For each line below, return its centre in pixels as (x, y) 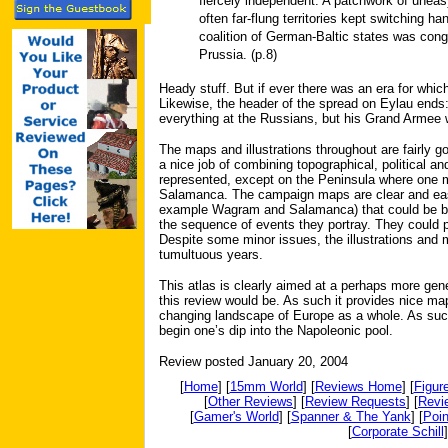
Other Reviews (250, 401)
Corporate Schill (397, 431)
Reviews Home (358, 386)
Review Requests (355, 401)
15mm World (266, 386)
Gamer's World (236, 416)
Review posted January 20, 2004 (253, 361)
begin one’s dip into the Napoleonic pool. (276, 330)
